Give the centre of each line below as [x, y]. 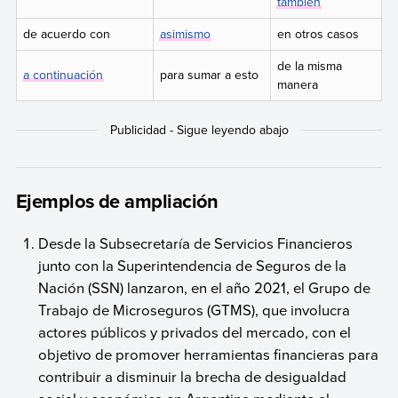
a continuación [63, 74]
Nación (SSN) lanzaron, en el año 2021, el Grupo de [205, 287]
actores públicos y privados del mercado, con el [195, 331]
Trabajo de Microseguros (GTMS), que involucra [195, 309]
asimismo [185, 33]
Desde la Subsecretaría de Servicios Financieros [196, 243]
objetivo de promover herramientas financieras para [209, 354]
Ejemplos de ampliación [117, 201]
